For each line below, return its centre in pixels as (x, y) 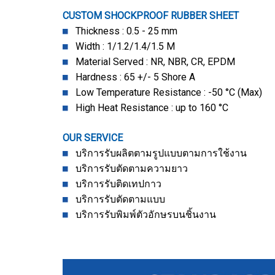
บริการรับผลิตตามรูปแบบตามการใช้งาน (161, 153)
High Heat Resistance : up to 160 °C (148, 108)
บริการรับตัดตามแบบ (117, 199)
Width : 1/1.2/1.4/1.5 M (125, 46)
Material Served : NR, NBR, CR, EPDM (152, 62)
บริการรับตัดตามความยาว (128, 168)
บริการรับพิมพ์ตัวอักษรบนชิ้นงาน (142, 215)
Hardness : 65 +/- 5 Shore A (132, 77)
